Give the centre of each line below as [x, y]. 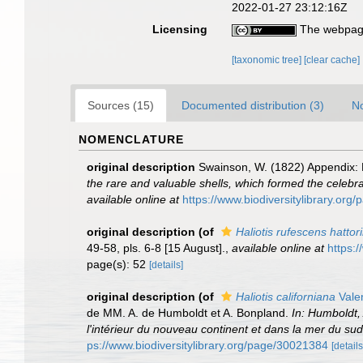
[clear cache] [332, 60]
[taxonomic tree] [268, 60]
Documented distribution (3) [253, 105]
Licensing [180, 29]
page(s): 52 [118, 264]
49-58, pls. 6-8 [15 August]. [156, 248]
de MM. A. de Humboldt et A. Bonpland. [189, 313]
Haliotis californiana [286, 297]
